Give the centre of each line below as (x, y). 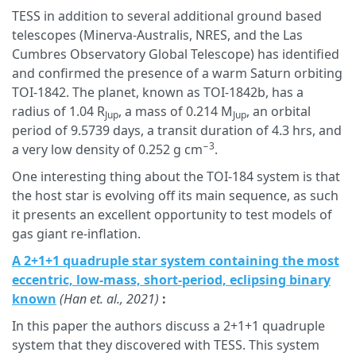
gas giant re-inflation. (76, 234)
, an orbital (279, 111)
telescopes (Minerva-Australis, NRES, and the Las (157, 35)
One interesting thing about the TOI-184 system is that (176, 176)
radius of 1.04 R (58, 111)
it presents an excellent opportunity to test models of (172, 215)
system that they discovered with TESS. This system (166, 345)
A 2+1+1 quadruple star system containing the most (176, 261)
